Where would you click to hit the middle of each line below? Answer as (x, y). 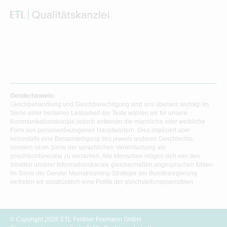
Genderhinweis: (33, 96)
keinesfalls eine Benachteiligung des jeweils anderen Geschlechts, (102, 139)
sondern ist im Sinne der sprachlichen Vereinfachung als (88, 148)
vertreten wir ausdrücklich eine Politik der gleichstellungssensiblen (102, 182)
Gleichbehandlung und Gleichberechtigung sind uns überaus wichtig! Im (109, 105)
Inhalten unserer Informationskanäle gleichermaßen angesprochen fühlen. (112, 165)
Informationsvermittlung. (43, 191)
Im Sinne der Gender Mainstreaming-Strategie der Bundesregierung (104, 174)
